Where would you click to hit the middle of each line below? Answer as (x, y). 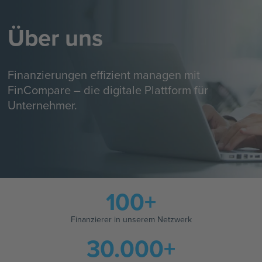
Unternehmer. (43, 105)
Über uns (56, 37)
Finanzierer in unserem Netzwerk (131, 219)
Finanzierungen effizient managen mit (104, 75)
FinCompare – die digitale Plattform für (108, 90)
